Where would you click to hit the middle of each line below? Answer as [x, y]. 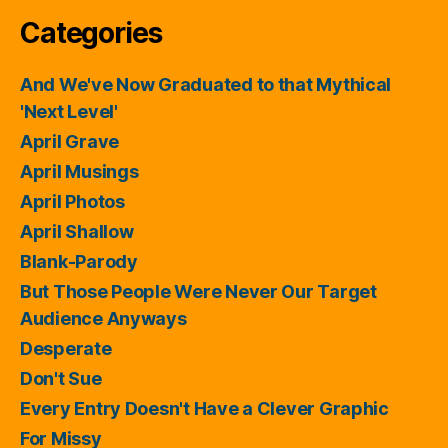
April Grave [70, 141]
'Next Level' [69, 111]
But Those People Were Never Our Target [198, 291]
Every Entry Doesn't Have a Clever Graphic [204, 408]
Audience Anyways [103, 318]
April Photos [72, 201]
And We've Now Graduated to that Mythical [206, 84]
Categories [91, 32]
